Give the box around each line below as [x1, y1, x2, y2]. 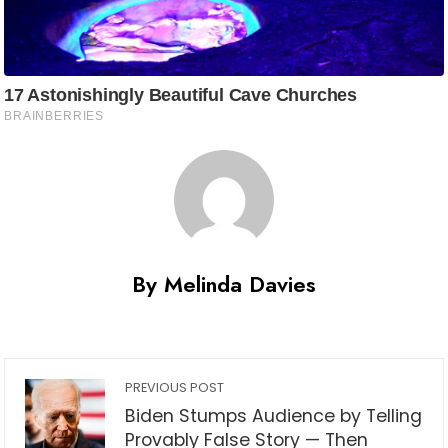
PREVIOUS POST [125, 379, 224, 397]
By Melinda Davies [132, 268, 316, 301]
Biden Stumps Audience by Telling [125, 404, 422, 429]
